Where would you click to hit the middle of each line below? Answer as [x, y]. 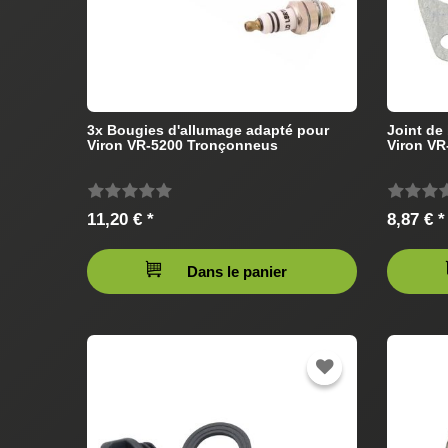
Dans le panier [237, 271]
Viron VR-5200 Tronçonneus [182, 144]
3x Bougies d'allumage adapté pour [208, 129]
